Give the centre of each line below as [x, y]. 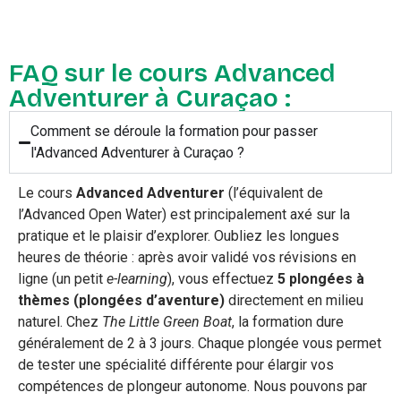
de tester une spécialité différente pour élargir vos [176, 365]
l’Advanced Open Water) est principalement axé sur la [184, 215]
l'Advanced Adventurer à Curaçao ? [138, 153]
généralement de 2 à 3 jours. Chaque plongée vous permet [200, 344]
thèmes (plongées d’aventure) [121, 301]
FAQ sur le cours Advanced [172, 74]
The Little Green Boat [167, 322]
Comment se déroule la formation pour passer [175, 132]
